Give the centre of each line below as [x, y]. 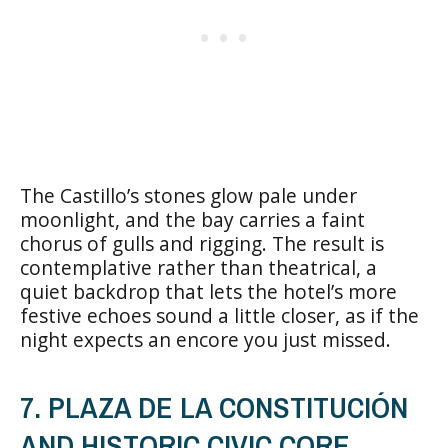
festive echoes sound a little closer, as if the [219, 315]
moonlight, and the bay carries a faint [192, 219]
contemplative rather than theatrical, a [198, 267]
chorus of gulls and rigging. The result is [202, 243]
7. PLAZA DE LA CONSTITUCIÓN [214, 406]
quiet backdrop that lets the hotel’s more [208, 291]
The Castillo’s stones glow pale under [188, 195]
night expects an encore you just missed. [205, 339]
